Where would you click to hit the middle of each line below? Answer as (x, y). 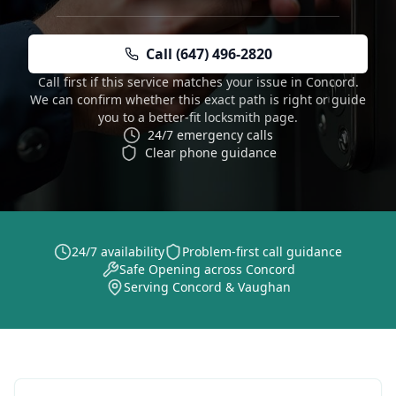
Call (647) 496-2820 (209, 54)
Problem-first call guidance (262, 251)
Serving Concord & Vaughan (207, 287)
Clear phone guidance (210, 152)
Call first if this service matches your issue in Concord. (198, 82)
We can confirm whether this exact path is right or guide (198, 99)
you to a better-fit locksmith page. (198, 117)
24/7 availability (118, 251)
